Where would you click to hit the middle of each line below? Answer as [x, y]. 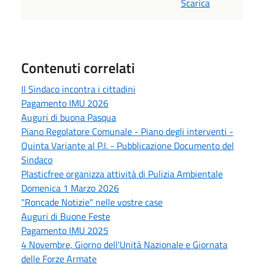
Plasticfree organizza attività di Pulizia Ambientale [122, 174]
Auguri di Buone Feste [66, 216]
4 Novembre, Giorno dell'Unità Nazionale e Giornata [124, 244]
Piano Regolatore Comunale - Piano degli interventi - [127, 131]
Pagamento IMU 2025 [65, 230]
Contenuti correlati [78, 67]
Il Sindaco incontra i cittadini [78, 89]
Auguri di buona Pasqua [69, 117]
